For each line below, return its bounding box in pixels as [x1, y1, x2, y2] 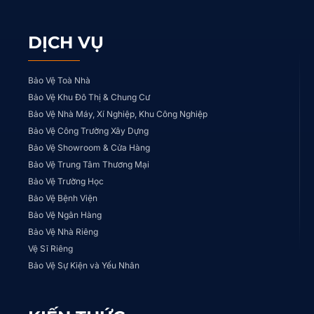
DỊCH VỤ [28, 32, 104, 53]
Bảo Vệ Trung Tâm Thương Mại [28, 158, 149, 170]
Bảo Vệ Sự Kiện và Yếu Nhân [28, 259, 139, 271]
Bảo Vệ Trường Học [28, 175, 104, 186]
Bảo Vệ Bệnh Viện [28, 192, 97, 203]
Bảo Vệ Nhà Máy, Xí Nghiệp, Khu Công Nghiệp [28, 108, 207, 119]
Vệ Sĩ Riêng [28, 243, 73, 254]
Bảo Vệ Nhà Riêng [28, 226, 98, 237]
